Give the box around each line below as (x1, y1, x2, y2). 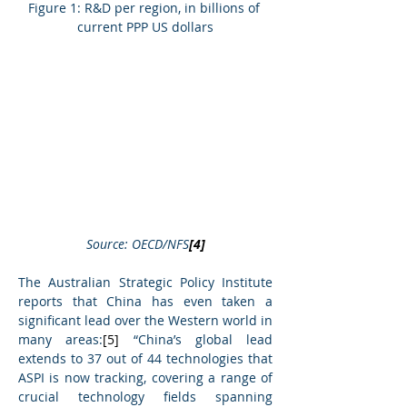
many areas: (18, 331, 104, 349)
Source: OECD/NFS (85, 235, 189, 253)
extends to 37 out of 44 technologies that (18, 350, 273, 368)
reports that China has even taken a (18, 293, 273, 311)
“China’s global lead (119, 331, 273, 349)
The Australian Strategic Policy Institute (18, 273, 273, 292)
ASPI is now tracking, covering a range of (18, 369, 273, 387)
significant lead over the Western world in (18, 312, 273, 330)
